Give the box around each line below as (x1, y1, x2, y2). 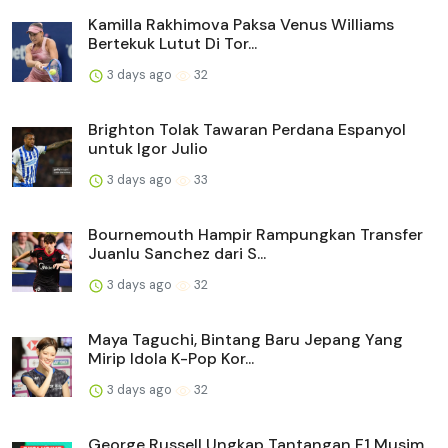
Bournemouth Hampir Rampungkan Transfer (88, 224, 423, 246)
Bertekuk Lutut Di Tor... (88, 33, 257, 55)
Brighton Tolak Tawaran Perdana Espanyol (88, 119, 406, 141)
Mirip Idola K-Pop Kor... (88, 348, 254, 370)
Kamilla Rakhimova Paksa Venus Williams (88, 14, 394, 36)
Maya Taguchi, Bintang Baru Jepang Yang (88, 329, 403, 351)
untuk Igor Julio (88, 138, 208, 160)
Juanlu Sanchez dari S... (88, 243, 266, 265)
